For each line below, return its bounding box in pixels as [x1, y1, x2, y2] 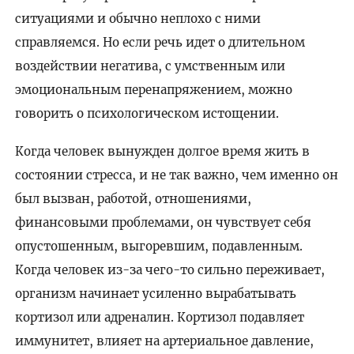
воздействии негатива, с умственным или [14, 58, 285, 73]
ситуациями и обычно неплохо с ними [14, 10, 261, 26]
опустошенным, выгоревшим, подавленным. [14, 239, 303, 254]
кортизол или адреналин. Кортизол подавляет [14, 310, 304, 326]
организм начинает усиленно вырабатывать [14, 286, 296, 302]
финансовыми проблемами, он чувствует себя [14, 215, 311, 231]
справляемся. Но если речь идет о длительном [14, 34, 305, 50]
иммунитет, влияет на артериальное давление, [14, 333, 314, 349]
